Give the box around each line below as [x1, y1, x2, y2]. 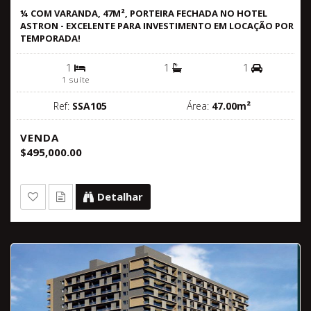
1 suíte [62, 74, 90, 85]
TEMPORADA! [20, 31, 81, 44]
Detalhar [97, 189, 143, 203]
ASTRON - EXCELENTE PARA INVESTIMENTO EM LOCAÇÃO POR [20, 19, 294, 32]
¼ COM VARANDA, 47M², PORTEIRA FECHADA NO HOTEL [20, 6, 267, 19]
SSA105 [72, 99, 107, 112]
